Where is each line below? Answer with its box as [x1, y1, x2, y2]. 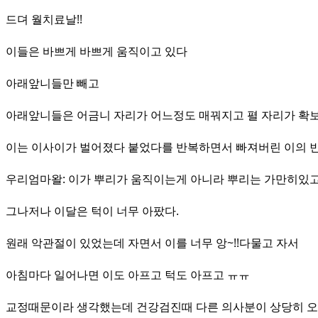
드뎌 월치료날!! [6, 11, 82, 27]
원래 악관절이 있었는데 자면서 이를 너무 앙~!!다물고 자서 [6, 235, 299, 251]
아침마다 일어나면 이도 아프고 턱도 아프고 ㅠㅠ [6, 267, 250, 283]
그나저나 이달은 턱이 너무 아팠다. [6, 203, 179, 219]
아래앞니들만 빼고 [6, 75, 99, 91]
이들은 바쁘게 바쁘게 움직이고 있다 [6, 43, 187, 59]
